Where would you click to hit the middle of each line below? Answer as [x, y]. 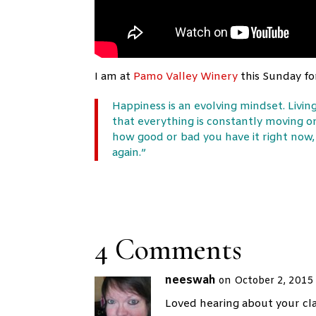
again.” [131, 153]
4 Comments [169, 249]
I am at [114, 77]
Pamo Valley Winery [186, 77]
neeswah [191, 280]
